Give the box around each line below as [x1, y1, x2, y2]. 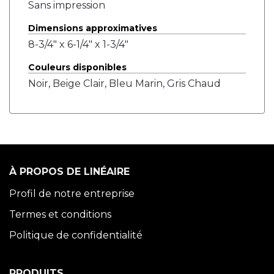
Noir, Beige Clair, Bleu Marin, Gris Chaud [28, 78, 221, 89]
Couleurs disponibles [28, 62, 127, 73]
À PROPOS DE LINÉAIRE [9, 166, 130, 177]
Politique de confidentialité [9, 229, 143, 241]
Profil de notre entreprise [9, 188, 135, 199]
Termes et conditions [9, 209, 111, 220]
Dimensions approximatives [28, 23, 157, 34]
